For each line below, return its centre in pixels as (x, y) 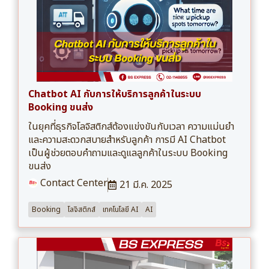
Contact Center (73, 183)
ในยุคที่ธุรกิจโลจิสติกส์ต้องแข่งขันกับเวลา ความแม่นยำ (131, 127)
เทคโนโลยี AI (120, 210)
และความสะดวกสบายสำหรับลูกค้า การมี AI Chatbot (127, 140)
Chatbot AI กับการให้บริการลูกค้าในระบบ (115, 95)
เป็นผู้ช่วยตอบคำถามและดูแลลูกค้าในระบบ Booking (128, 153)
